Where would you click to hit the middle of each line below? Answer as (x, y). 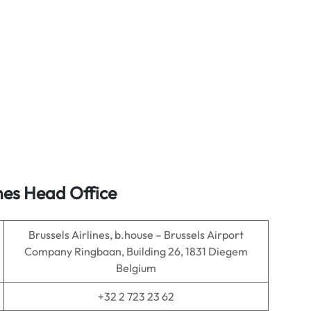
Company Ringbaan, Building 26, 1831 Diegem (136, 251)
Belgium (136, 268)
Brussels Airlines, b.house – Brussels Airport (136, 235)
